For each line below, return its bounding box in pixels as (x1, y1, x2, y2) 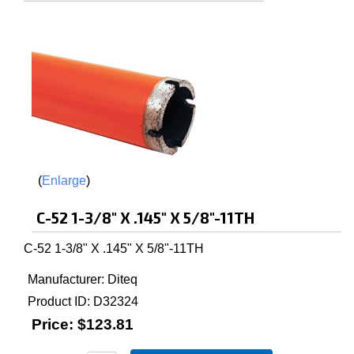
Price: (32, 316, 73, 333)
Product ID (28, 295, 87, 308)
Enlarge (42, 174, 86, 187)
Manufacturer (28, 273, 101, 286)
